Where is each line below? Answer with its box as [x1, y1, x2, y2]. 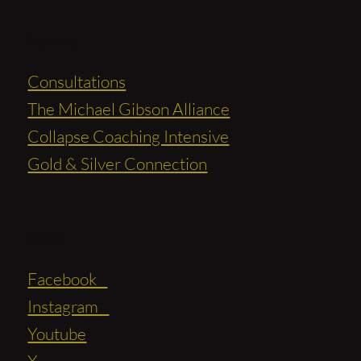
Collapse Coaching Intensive [27, 125, 230, 147]
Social [27, 226, 66, 248]
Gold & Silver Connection [27, 152, 208, 174]
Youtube [27, 322, 87, 344]
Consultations [27, 70, 127, 92]
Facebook [27, 268, 108, 289]
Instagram [27, 295, 110, 317]
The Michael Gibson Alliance [27, 98, 230, 119]
